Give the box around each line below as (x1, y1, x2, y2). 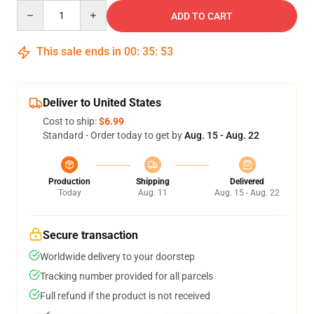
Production (48, 177, 90, 186)
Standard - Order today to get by (43, 130, 184, 141)
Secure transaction (43, 228, 138, 242)
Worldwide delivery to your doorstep (40, 251, 195, 262)
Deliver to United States (43, 96, 161, 109)
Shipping (135, 177, 170, 186)
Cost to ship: (43, 116, 99, 127)
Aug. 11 (137, 188, 168, 198)
